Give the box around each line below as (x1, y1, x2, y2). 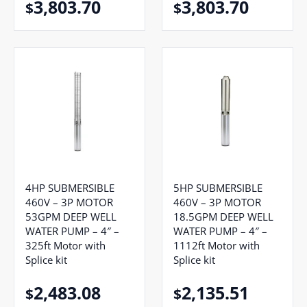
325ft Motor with (25, 238, 106, 252)
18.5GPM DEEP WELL (173, 209, 273, 223)
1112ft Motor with (173, 238, 260, 252)
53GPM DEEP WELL (25, 209, 116, 223)
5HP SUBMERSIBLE (173, 180, 262, 195)
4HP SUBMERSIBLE (25, 180, 114, 195)
